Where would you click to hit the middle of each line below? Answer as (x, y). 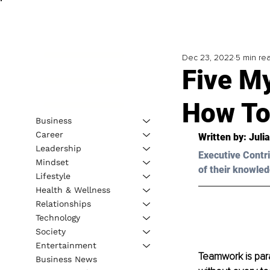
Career (49, 134)
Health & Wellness (73, 190)
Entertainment (66, 245)
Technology (58, 217)
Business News (66, 259)
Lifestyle (53, 176)
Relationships (63, 203)
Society (50, 231)
